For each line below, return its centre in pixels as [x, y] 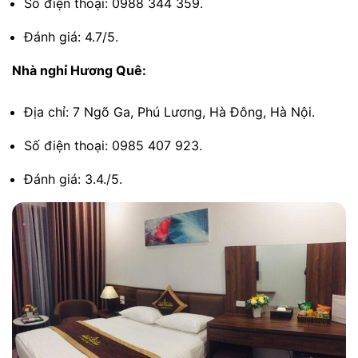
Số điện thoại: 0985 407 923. [113, 146]
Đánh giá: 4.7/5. [71, 36]
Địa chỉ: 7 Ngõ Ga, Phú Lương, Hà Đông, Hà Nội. [169, 112]
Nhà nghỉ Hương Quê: [79, 70]
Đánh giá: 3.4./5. [73, 179]
